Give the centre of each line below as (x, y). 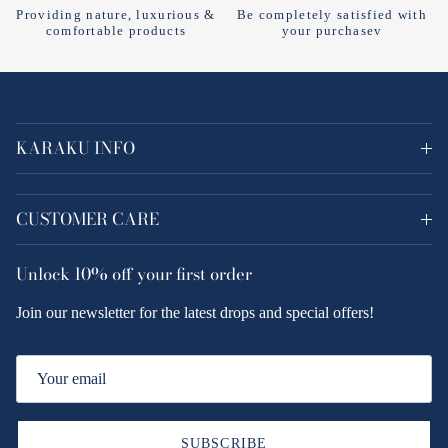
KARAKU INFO (75, 148)
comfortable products (116, 31)
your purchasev (332, 31)
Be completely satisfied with (332, 15)
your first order (192, 274)
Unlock (45, 274)
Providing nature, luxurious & (116, 15)
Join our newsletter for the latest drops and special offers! (195, 313)
